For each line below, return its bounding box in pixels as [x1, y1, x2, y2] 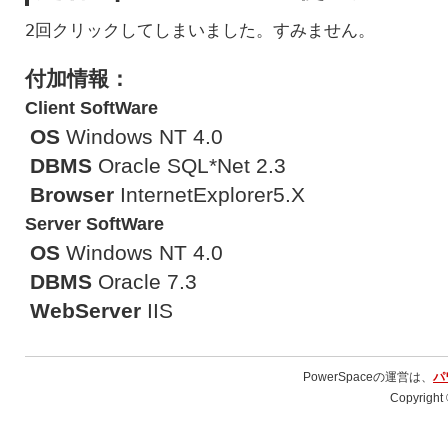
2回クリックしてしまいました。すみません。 [25, 20, 375, 40]
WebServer [30, 299, 141, 323]
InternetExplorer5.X [114, 183, 305, 207]
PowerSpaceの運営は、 [303, 371, 433, 383]
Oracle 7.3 [92, 270, 197, 294]
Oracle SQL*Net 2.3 [92, 154, 286, 178]
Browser [30, 183, 114, 207]
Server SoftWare [25, 214, 164, 234]
